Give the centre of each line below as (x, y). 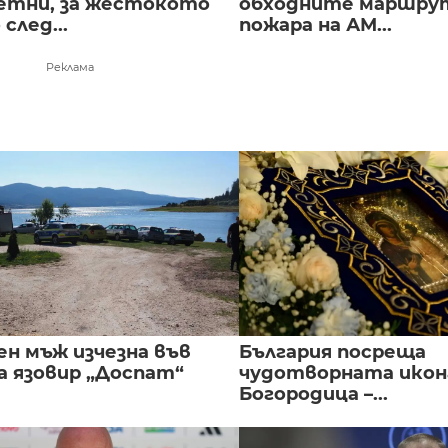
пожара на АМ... (315, 24)
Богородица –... (313, 393)
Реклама (69, 66)
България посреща (332, 351)
